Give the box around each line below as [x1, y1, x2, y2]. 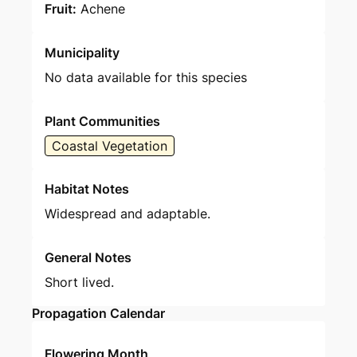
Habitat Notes [45, 181, 129, 197]
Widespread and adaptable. [45, 206, 210, 222]
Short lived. [45, 274, 114, 290]
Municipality [45, 45, 120, 61]
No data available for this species [45, 69, 247, 85]
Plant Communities [45, 113, 160, 129]
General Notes [45, 249, 131, 265]
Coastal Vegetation [52, 138, 167, 154]
